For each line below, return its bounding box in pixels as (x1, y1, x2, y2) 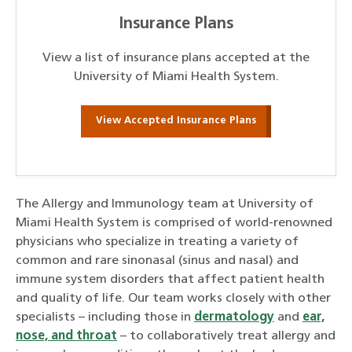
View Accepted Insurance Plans (96, 115, 256, 126)
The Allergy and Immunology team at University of (16, 197, 313, 211)
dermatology (194, 310, 274, 324)
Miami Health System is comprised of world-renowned (16, 216, 332, 229)
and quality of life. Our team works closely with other (16, 291, 331, 305)
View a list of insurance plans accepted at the (42, 51, 310, 64)
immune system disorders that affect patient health (16, 273, 324, 286)
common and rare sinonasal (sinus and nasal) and (16, 254, 299, 267)
